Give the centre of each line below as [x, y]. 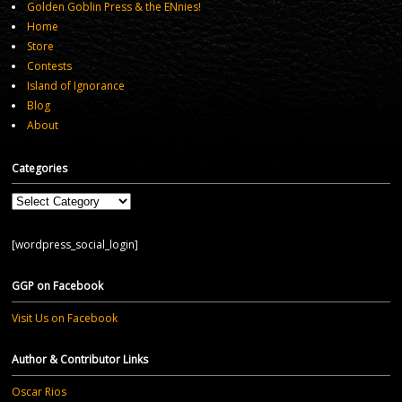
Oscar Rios [39, 392]
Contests [49, 66]
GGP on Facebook [57, 285]
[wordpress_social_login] [75, 244]
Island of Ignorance [76, 85]
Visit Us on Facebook [65, 319]
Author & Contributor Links [80, 360]
